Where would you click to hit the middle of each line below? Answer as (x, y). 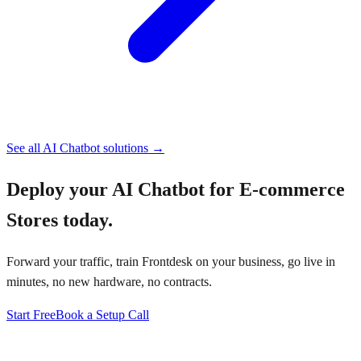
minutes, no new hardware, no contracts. (109, 281)
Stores (32, 220)
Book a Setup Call (102, 314)
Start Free (31, 314)
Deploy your (59, 189)
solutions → (132, 147)
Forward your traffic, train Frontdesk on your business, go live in (171, 261)
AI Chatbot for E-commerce (228, 189)
